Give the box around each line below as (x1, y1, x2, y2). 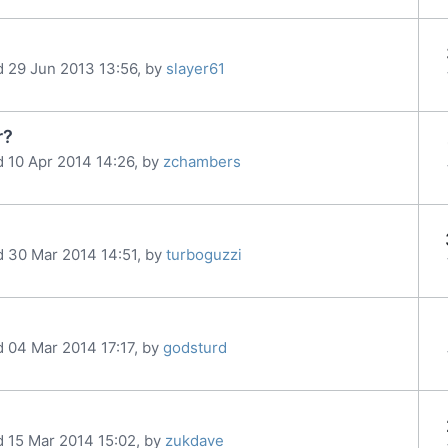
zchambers (163, 151, 241, 171)
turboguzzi (166, 244, 242, 264)
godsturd (163, 337, 227, 357)
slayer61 (166, 58, 225, 78)
